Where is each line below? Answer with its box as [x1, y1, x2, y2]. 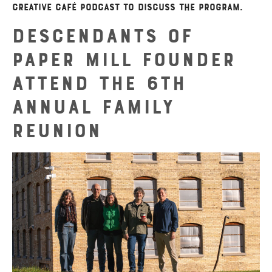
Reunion [12, 118, 102, 142]
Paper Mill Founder [12, 47, 236, 71]
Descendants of [12, 24, 193, 47]
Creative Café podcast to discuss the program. [12, 1, 243, 13]
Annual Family [12, 95, 175, 118]
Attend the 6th [12, 71, 186, 95]
